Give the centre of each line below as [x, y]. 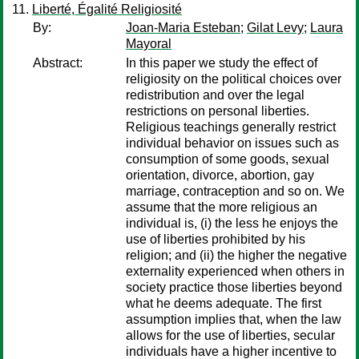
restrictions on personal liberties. [218, 111]
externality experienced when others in [235, 271]
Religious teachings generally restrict [231, 127]
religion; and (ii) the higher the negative [236, 255]
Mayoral [149, 44]
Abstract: [58, 63]
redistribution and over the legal [215, 95]
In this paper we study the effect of [222, 63]
